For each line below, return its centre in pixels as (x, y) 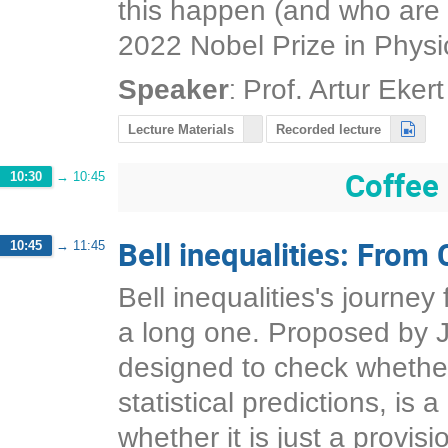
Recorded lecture (329, 129)
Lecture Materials (181, 129)
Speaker (173, 89)
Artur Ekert (376, 89)
